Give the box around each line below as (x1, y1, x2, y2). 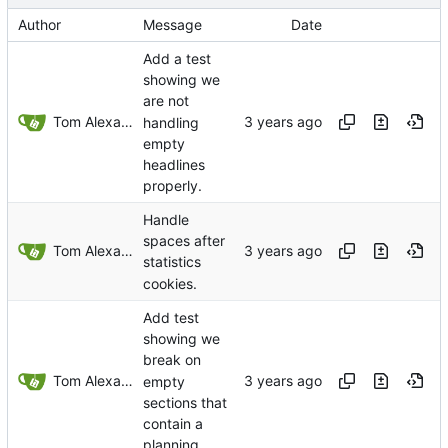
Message (143, 16, 202, 34)
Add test (143, 309, 199, 327)
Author (18, 16, 61, 34)
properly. (143, 177, 202, 195)
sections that (143, 394, 227, 412)
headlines (143, 156, 205, 174)
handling (143, 113, 199, 131)
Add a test (143, 50, 211, 68)
